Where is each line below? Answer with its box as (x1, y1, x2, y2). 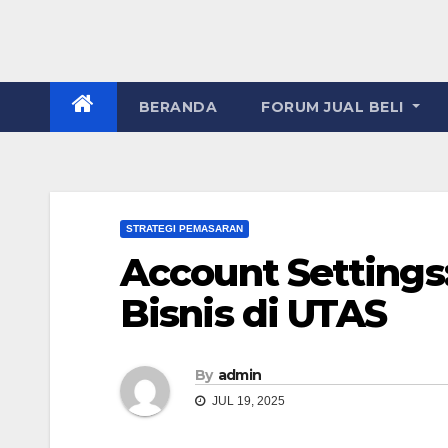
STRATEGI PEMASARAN (126, 223, 243, 234)
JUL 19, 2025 (209, 394, 285, 409)
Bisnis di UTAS (120, 290, 387, 337)
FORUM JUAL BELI (261, 98, 408, 116)
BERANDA (138, 98, 217, 116)
